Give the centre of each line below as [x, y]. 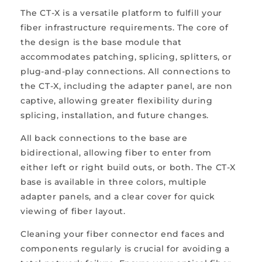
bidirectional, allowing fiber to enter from [116, 152]
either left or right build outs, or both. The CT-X [128, 167]
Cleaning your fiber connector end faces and [123, 234]
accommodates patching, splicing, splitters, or [126, 56]
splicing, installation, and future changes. [115, 115]
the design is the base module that [101, 42]
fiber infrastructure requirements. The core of [125, 27]
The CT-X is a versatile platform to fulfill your [121, 13]
